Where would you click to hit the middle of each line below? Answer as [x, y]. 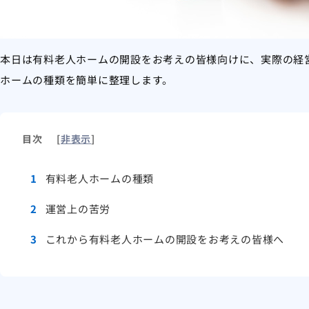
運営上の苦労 [76, 208]
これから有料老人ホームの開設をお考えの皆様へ [163, 239]
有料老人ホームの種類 [98, 178]
